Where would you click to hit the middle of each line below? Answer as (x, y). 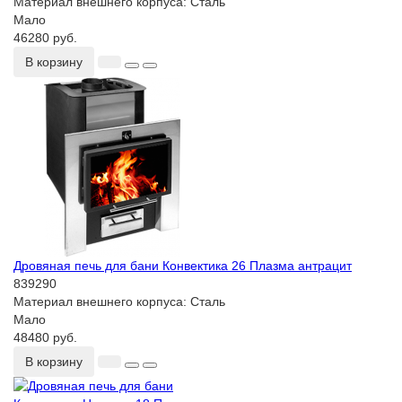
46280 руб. (45, 38)
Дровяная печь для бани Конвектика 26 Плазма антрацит (183, 266)
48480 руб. (45, 338)
